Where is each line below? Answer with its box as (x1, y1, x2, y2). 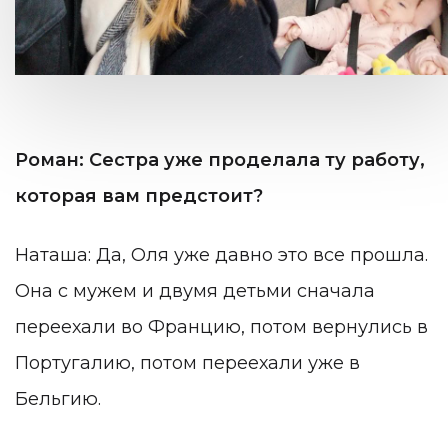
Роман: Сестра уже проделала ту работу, (15, 148, 425, 171)
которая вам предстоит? (15, 184, 263, 207)
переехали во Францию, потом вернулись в (15, 316, 428, 339)
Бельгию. (15, 388, 101, 411)
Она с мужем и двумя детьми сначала (15, 280, 375, 303)
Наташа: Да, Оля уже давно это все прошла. (15, 244, 428, 267)
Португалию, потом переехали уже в (15, 352, 360, 375)
